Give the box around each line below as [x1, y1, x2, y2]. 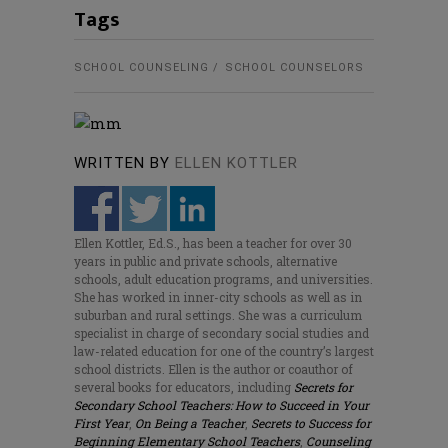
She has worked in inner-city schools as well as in [74, 289, 362, 306]
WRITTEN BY [74, 154, 170, 173]
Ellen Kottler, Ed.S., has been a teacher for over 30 [74, 235, 352, 252]
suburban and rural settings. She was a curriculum [74, 307, 362, 324]
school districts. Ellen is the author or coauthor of [74, 361, 353, 378]
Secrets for [294, 379, 353, 396]
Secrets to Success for [251, 415, 371, 432]
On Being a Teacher [135, 415, 245, 432]
